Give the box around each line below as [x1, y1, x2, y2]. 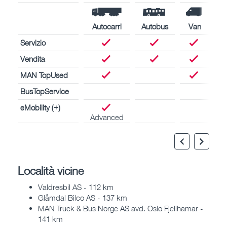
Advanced [90, 112, 124, 122]
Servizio [20, 37, 46, 47]
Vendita [20, 54, 45, 63]
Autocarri [92, 21, 122, 31]
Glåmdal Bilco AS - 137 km [38, 193, 127, 203]
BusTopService [20, 86, 69, 96]
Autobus [141, 21, 168, 31]
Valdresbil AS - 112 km [38, 182, 113, 192]
